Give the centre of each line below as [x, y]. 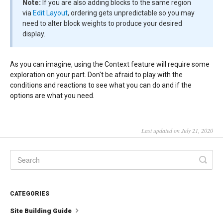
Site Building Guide [42, 211]
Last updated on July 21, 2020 [177, 131]
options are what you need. [52, 96]
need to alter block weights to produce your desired [102, 24]
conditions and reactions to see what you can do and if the [101, 85]
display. [34, 34]
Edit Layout [50, 13]
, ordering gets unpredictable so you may [131, 13]
